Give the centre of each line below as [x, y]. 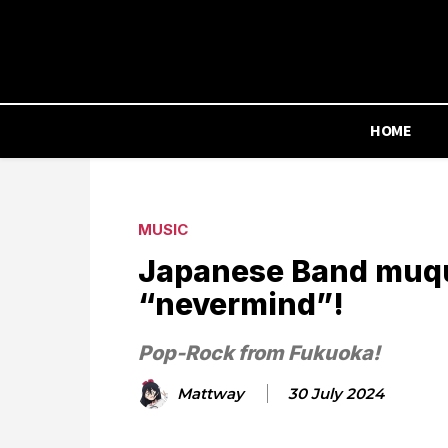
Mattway [210, 393]
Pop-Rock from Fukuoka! [259, 353]
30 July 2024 [336, 393]
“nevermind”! [241, 304]
